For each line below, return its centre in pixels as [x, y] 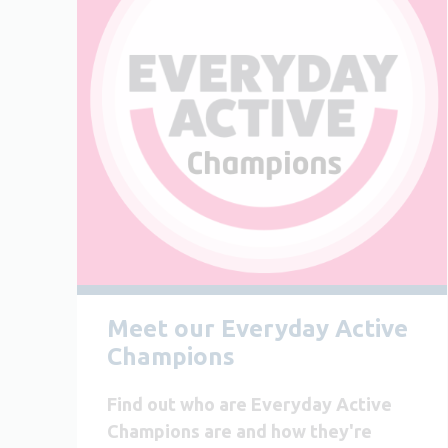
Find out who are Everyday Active [249, 403]
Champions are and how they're [239, 430]
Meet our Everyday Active [257, 328]
